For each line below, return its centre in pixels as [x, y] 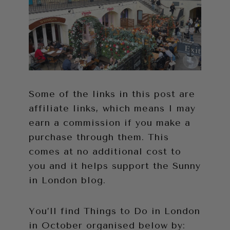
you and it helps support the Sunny [115, 166]
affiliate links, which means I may [112, 109]
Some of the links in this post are [112, 94]
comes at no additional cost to [105, 152]
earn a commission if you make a [110, 123]
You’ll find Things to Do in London [114, 211]
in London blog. [67, 180]
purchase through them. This [99, 137]
